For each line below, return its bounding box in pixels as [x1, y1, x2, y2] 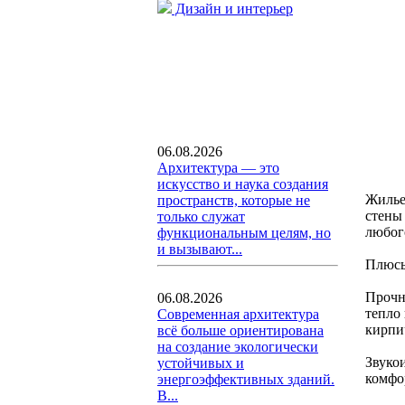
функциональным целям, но [157, 225, 331, 240]
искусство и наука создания [157, 176, 328, 192]
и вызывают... [157, 241, 242, 257]
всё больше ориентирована [157, 323, 324, 338]
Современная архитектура [157, 306, 319, 322]
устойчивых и [157, 355, 244, 371]
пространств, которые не [157, 193, 310, 208]
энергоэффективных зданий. [157, 372, 334, 387]
